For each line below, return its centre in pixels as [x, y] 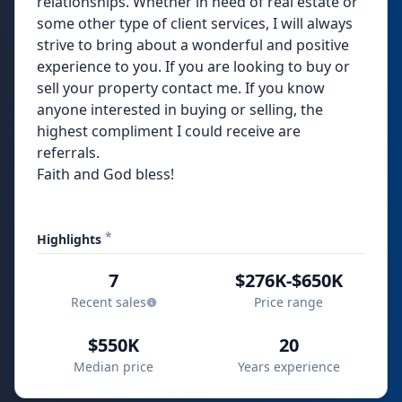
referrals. [68, 153]
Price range [288, 302]
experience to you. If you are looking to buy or [193, 66]
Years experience [288, 367]
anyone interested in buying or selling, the [180, 109]
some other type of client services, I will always [195, 23]
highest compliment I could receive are [169, 131]
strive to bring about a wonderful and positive [193, 45]
